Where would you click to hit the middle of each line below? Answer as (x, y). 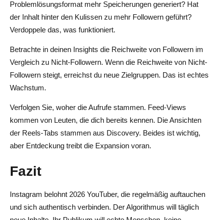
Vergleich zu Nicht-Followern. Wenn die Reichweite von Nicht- (109, 62)
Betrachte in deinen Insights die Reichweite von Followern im (107, 49)
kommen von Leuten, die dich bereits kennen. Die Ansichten (106, 120)
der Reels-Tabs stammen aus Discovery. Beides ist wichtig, (105, 133)
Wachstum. (28, 87)
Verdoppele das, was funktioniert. (63, 29)
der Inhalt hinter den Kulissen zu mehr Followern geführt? (101, 17)
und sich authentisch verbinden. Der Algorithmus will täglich (104, 207)
